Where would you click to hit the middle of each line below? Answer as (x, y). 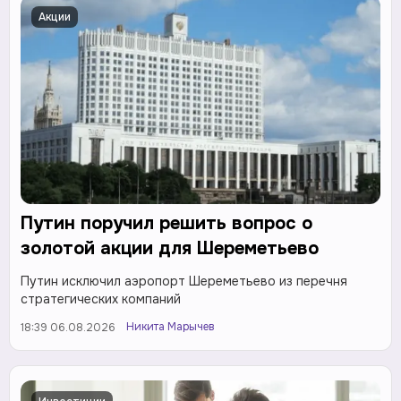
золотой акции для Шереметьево (170, 248)
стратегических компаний (101, 299)
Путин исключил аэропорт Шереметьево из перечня (184, 281)
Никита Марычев (171, 326)
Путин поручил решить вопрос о (166, 223)
